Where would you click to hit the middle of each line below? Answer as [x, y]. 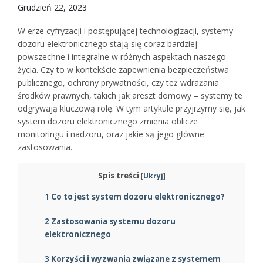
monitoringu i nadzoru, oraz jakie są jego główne [111, 134]
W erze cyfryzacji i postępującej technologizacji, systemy [125, 31]
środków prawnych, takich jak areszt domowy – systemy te [130, 95]
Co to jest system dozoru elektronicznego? [137, 197]
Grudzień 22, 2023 [52, 7]
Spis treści [118, 176]
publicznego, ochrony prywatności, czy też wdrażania [118, 82]
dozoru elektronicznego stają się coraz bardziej [107, 44]
